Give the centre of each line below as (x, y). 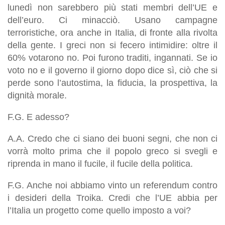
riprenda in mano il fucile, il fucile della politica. (100, 163)
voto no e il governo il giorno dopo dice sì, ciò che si (113, 70)
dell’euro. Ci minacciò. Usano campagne (113, 20)
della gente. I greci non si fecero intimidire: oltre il (113, 45)
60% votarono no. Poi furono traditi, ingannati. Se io (113, 58)
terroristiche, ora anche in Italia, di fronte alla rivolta (113, 32)
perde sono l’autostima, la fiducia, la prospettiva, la (113, 83)
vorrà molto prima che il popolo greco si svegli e (113, 151)
